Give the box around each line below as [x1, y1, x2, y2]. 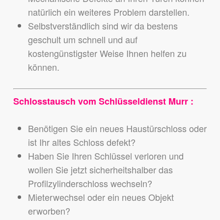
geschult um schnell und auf [27, 33, 137, 46]
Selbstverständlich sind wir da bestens [27, 19, 178, 32]
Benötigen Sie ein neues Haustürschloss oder [27, 122, 207, 135]
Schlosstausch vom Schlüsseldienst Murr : [13, 95, 193, 108]
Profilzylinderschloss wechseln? [27, 177, 152, 190]
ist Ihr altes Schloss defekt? [27, 136, 136, 149]
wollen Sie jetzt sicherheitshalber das [27, 163, 173, 176]
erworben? [27, 204, 70, 218]
